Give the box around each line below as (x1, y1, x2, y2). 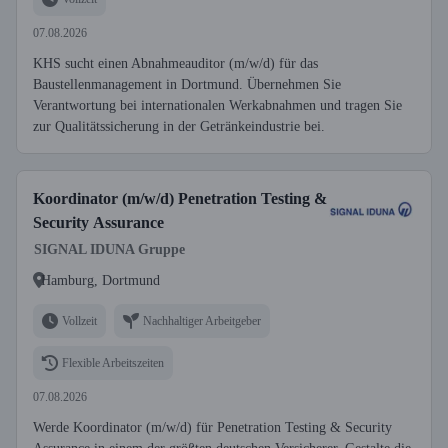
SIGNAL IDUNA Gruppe (34, 242, 185, 257)
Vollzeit (62, 313, 97, 328)
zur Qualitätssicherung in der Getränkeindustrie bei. (33, 119, 325, 134)
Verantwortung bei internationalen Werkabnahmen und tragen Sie (33, 98, 402, 113)
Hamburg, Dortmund (41, 272, 160, 288)
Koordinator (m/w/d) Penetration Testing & (33, 190, 327, 207)
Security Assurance (33, 214, 164, 231)
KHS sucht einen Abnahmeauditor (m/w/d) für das (33, 56, 318, 71)
